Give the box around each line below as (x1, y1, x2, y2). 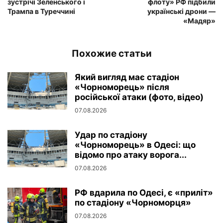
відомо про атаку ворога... (75, 149, 187, 160)
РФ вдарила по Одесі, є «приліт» (75, 187, 213, 198)
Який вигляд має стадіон (75, 72, 179, 82)
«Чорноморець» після (75, 82, 169, 92)
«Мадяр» (183, 16, 216, 25)
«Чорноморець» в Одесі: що (75, 139, 196, 150)
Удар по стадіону (75, 129, 147, 140)
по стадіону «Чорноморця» (75, 197, 191, 208)
